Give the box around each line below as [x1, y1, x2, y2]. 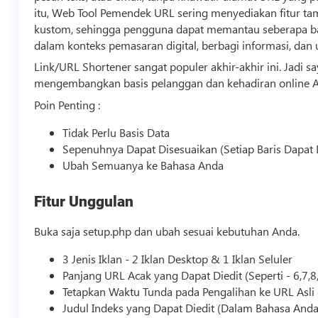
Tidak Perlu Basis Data [62, 125, 170, 141]
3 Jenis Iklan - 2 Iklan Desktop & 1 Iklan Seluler [62, 251, 293, 266]
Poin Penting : [34, 97, 101, 113]
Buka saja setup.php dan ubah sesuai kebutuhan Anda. [34, 223, 300, 238]
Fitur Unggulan [34, 192, 134, 210]
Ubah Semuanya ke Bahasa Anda [62, 158, 224, 173]
